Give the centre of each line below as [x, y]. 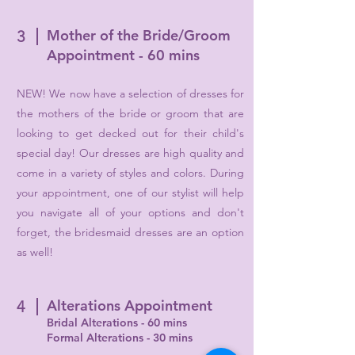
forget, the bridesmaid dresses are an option [130, 232]
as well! [35, 252]
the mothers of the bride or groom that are [130, 113]
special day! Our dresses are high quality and [130, 153]
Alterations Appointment [130, 305]
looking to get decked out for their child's [130, 133]
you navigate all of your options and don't [130, 212]
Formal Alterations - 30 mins [120, 337]
